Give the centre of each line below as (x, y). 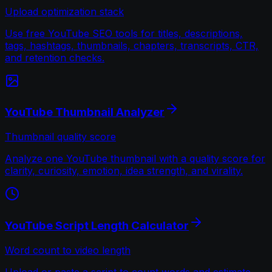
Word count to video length (68, 250)
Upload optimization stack (64, 11)
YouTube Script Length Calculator (97, 225)
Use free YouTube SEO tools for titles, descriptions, (124, 33)
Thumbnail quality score (60, 137)
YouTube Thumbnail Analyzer (85, 112)
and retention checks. (55, 57)
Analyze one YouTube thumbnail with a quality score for (135, 159)
